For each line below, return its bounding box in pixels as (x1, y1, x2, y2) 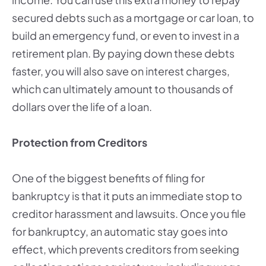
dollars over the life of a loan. (12, 100, 152, 113)
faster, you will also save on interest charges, (12, 64, 230, 78)
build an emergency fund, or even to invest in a (12, 28, 239, 42)
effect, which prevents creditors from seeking (12, 242, 239, 256)
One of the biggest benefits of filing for (12, 171, 205, 185)
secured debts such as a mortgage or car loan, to (12, 11, 254, 24)
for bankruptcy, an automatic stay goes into (12, 224, 228, 238)
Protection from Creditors (12, 135, 147, 149)
